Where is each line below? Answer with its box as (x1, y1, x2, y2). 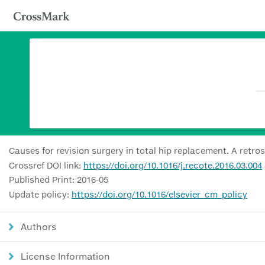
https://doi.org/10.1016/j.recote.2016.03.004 (83, 160, 262, 170)
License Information (21, 250, 110, 261)
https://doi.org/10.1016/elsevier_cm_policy (72, 189, 247, 199)
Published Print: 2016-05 (9, 174, 108, 185)
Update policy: (9, 189, 72, 199)
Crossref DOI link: (9, 160, 83, 170)
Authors (21, 221, 57, 232)
